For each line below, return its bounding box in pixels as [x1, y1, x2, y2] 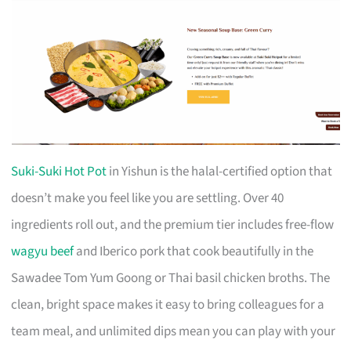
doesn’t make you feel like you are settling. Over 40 [11, 188, 284, 208]
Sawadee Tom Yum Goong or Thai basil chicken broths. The [11, 268, 331, 288]
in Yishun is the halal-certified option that [107, 161, 333, 181]
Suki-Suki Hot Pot [11, 161, 107, 181]
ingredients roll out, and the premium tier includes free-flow [11, 215, 335, 234]
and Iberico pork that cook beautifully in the [74, 241, 314, 261]
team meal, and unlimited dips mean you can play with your [11, 321, 336, 341]
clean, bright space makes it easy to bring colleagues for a [11, 295, 325, 314]
